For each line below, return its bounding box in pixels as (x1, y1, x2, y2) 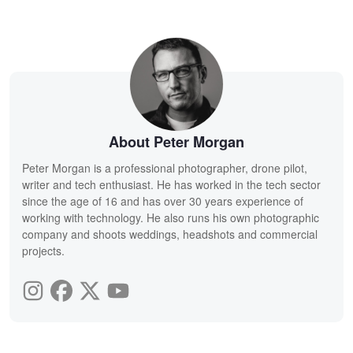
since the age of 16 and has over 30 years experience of (22, 192, 303, 209)
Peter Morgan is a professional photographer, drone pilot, (22, 159, 307, 176)
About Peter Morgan (109, 131, 244, 152)
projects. (22, 242, 65, 258)
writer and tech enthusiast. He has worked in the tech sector (22, 176, 321, 192)
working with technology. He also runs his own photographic (22, 209, 319, 225)
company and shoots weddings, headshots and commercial (22, 225, 318, 242)
